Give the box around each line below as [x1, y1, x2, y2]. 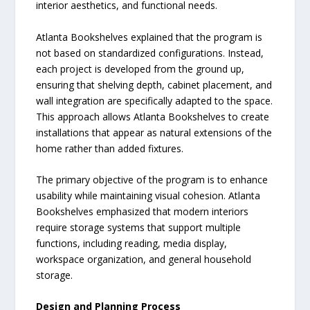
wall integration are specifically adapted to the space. [36, 93, 273, 107]
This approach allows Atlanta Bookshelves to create [36, 109, 270, 123]
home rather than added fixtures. [36, 141, 184, 155]
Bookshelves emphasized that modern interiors [36, 204, 249, 218]
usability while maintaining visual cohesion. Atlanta [36, 188, 261, 202]
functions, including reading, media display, [36, 236, 228, 250]
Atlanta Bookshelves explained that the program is [36, 30, 263, 44]
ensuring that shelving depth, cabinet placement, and [36, 77, 273, 91]
